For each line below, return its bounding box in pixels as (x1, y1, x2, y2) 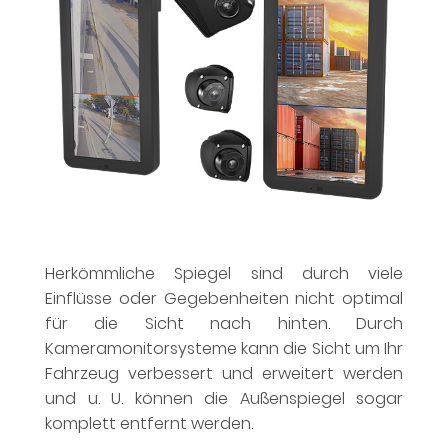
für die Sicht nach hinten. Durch (45, 312, 403, 336)
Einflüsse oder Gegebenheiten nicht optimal (45, 287, 403, 311)
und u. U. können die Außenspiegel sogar (45, 387, 403, 411)
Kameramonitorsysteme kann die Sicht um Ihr (45, 337, 403, 361)
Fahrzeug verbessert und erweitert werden (45, 362, 403, 386)
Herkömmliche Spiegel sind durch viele (45, 262, 403, 286)
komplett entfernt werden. (45, 412, 257, 436)
